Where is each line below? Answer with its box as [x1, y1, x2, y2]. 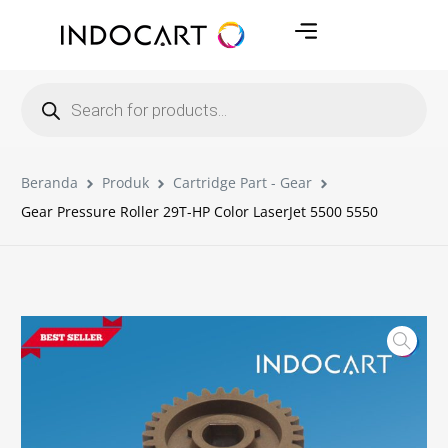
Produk [102, 173, 150, 192]
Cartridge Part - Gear [173, 173, 313, 192]
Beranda [21, 173, 79, 192]
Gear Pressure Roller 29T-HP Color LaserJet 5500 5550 [21, 202, 379, 221]
